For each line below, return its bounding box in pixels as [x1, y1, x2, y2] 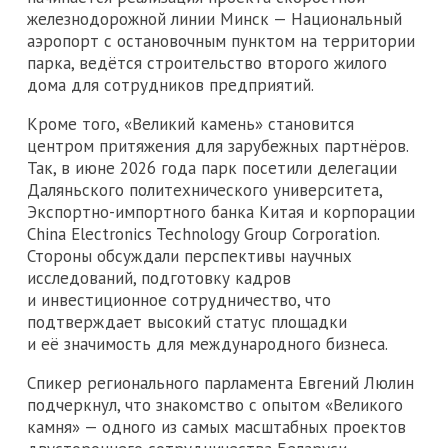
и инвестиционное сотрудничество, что [27, 289, 331, 312]
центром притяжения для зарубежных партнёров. [27, 135, 408, 158]
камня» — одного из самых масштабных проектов [27, 416, 406, 439]
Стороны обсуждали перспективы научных [27, 245, 352, 268]
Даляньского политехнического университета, [27, 179, 382, 202]
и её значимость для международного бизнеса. [27, 333, 388, 356]
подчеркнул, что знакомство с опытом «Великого [27, 394, 403, 417]
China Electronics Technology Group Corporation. [27, 223, 379, 246]
